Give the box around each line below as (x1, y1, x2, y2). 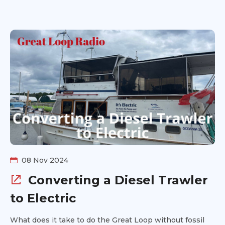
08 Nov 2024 (22, 155, 68, 165)
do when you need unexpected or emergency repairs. (10, 1, 205, 11)
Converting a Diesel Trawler (25, 172, 208, 187)
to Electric (10, 190, 76, 205)
